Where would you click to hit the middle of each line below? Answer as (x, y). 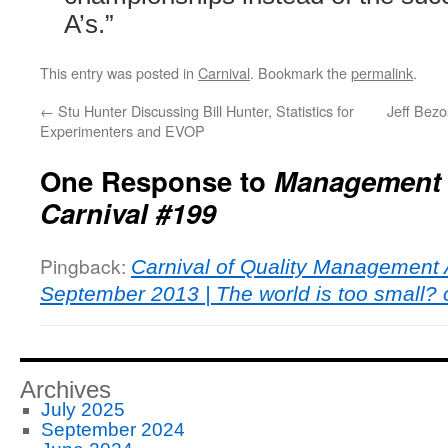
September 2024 (112, 429)
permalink (382, 72)
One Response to (157, 180)
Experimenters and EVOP (122, 130)
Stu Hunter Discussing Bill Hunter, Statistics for (204, 110)
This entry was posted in (119, 72)
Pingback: (85, 265)
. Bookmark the (300, 72)
